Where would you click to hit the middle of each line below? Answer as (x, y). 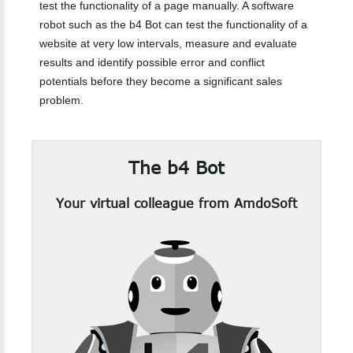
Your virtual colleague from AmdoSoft (176, 203)
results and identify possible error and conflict (152, 62)
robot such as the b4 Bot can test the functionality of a (173, 24)
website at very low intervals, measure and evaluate (168, 43)
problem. (61, 100)
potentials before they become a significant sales (161, 81)
